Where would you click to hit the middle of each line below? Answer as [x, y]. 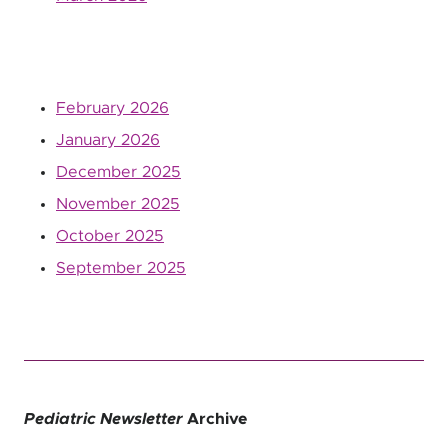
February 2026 [112, 108]
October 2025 [110, 236]
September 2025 [121, 268]
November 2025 [118, 204]
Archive [215, 419]
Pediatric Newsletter [103, 419]
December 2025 [118, 172]
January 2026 [108, 140]
